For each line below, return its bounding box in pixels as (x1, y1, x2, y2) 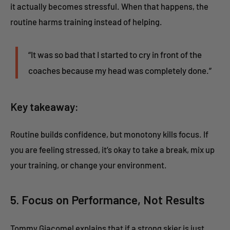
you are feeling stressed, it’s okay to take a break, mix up (10, 144, 215, 155)
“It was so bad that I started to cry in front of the (28, 49, 202, 60)
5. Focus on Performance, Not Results (10, 192, 205, 207)
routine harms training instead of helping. (10, 16, 162, 27)
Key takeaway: (10, 100, 79, 113)
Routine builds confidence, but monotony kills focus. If (10, 129, 208, 140)
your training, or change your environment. (10, 160, 167, 170)
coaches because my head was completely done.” (28, 65, 212, 75)
